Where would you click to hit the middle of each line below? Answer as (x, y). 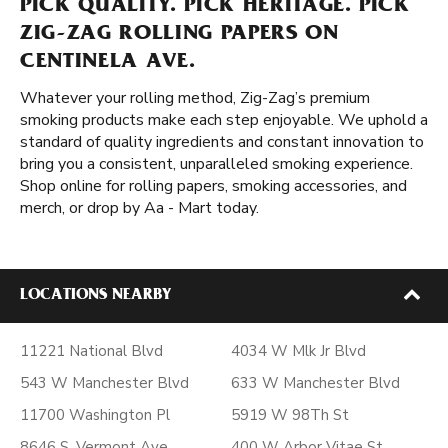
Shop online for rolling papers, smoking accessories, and (213, 186)
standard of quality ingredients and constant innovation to (222, 142)
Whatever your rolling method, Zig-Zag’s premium (195, 98)
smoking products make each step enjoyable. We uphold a (224, 120)
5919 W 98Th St (290, 415)
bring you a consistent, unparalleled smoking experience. (216, 164)
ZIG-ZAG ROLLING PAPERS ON (179, 35)
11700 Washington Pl (95, 415)
